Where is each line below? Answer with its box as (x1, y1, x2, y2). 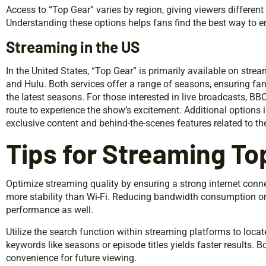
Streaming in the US (6, 37, 140, 56)
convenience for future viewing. (6, 252, 137, 264)
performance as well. (6, 204, 93, 216)
